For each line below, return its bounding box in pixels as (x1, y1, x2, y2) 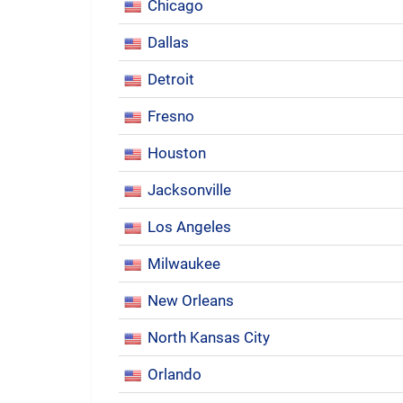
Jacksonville (148, 181, 231, 199)
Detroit (148, 70, 194, 88)
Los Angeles (148, 218, 231, 236)
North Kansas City (148, 328, 270, 346)
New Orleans (148, 291, 234, 309)
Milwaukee (148, 255, 220, 273)
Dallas (148, 33, 189, 51)
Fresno (148, 107, 194, 125)
